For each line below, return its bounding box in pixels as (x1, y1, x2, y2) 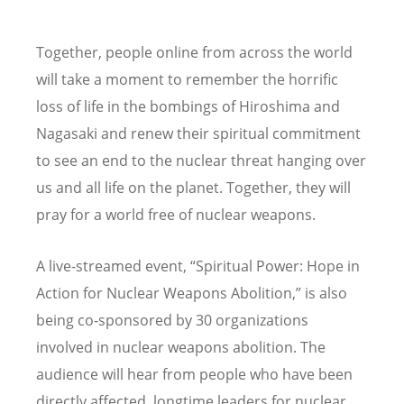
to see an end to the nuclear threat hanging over (36, 151, 366, 171)
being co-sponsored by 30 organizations (36, 310, 308, 331)
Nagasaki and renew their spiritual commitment (36, 124, 361, 144)
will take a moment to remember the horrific (36, 69, 338, 90)
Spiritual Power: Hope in (196, 256, 360, 277)
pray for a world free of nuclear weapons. (36, 205, 316, 225)
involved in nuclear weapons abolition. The (36, 337, 326, 358)
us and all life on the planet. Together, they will (36, 178, 351, 198)
